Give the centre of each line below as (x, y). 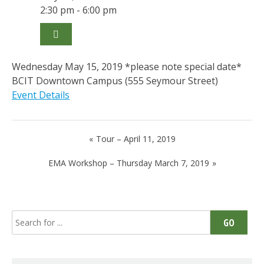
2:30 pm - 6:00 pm (78, 10)
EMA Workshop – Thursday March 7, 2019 (128, 163)
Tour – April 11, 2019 (136, 139)
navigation (49, 158)
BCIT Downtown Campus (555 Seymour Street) (115, 81)
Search (26, 217)
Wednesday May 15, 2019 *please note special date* (127, 67)
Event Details (41, 95)
